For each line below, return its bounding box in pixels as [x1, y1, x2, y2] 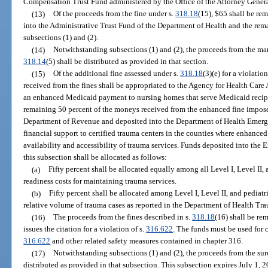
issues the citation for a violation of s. [23, 224, 147, 234]
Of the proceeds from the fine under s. [53, 9, 176, 19]
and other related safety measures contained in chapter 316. [50, 236, 243, 246]
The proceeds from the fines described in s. [53, 212, 193, 222]
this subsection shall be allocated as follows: [23, 153, 167, 162]
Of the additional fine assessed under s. [53, 69, 181, 78]
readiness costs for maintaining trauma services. [23, 176, 177, 186]
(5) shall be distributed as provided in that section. [46, 57, 209, 66]
